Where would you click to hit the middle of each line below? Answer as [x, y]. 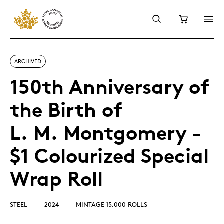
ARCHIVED [28, 61]
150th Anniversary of [110, 87]
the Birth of [66, 110]
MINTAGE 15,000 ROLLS [112, 204]
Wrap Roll [56, 179]
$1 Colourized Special [109, 156]
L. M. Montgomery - [106, 133]
